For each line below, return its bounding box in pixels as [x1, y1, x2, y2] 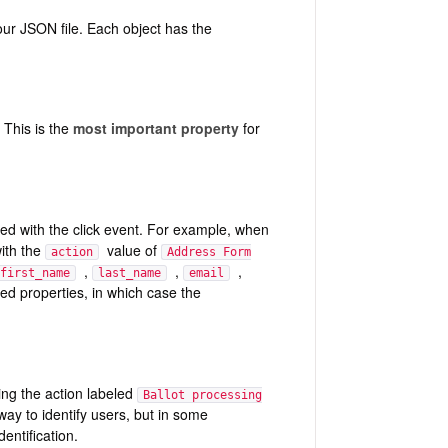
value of [98, 239, 161, 260]
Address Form [166, 244, 251, 259]
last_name [97, 265, 161, 280]
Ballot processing [142, 387, 262, 402]
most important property [72, 118, 239, 139]
